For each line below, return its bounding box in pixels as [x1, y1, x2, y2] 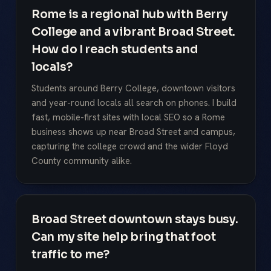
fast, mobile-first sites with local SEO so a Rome [31, 111, 225, 123]
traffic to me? [31, 246, 109, 262]
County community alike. [31, 154, 132, 167]
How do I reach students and [31, 42, 198, 57]
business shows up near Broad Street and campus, [31, 125, 235, 138]
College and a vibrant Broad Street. [31, 24, 235, 40]
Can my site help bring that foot [31, 229, 216, 244]
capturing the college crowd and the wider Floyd [31, 140, 228, 152]
